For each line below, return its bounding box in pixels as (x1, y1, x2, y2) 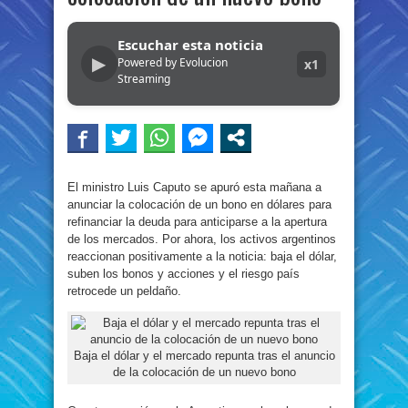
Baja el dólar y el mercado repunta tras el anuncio (73, 349, 335, 362)
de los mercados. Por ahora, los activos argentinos (67, 232, 336, 246)
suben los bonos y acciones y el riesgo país (67, 267, 300, 280)
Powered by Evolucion (117, 55, 228, 70)
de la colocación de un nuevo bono (112, 365, 296, 379)
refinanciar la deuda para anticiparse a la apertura (67, 215, 327, 229)
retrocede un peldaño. (67, 284, 181, 298)
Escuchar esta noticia (117, 36, 263, 54)
